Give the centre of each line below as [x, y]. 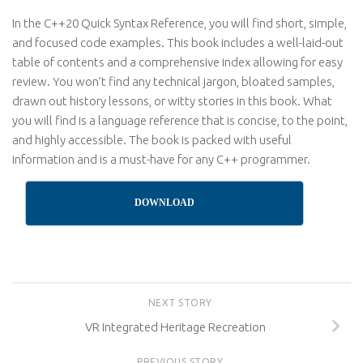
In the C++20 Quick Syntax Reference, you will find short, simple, [179, 23]
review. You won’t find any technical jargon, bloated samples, [173, 81]
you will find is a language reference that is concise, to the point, [180, 120]
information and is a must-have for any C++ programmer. [161, 159]
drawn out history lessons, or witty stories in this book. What [172, 101]
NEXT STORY [181, 303]
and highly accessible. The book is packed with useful [152, 140]
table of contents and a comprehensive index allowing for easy [177, 62]
